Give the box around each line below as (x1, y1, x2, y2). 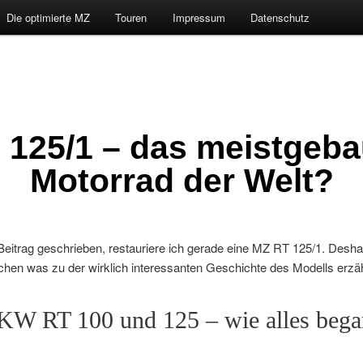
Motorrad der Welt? (29, 161, 334, 199)
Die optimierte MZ (6, 10, 90, 25)
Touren (115, 10, 147, 25)
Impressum (172, 10, 225, 25)
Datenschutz (250, 10, 310, 25)
